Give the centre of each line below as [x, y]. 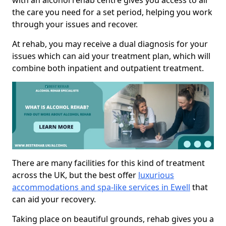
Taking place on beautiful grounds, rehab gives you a [113, 219]
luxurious [156, 175]
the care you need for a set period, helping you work [112, 12]
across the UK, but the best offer [75, 175]
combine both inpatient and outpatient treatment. [108, 68]
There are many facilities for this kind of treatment [108, 163]
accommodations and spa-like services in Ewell [101, 187]
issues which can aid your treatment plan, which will [111, 56]
